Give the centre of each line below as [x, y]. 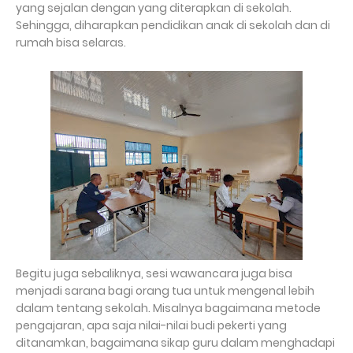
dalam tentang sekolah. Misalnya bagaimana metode [168, 308]
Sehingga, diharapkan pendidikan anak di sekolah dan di [173, 26]
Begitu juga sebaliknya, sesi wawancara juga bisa [154, 274]
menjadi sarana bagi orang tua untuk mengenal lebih [165, 291]
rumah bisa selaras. [72, 43]
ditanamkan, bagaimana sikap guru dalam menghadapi [175, 343]
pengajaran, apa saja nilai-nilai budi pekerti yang [151, 326]
